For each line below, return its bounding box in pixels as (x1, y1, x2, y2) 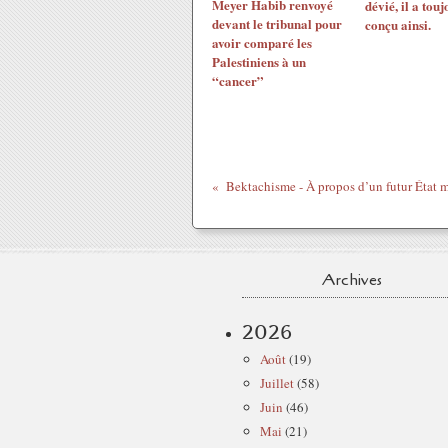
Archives (322, 269, 382, 291)
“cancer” (212, 71, 264, 90)
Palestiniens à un (212, 52, 306, 71)
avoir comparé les (212, 33, 312, 52)
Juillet (260, 374, 294, 392)
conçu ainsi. (364, 15, 431, 34)
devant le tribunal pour (212, 14, 342, 33)
